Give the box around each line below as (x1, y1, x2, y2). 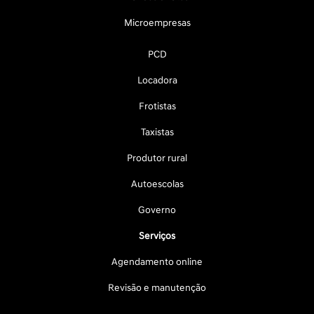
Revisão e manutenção (108, 282, 206, 294)
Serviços (139, 230, 175, 242)
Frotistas (138, 100, 176, 112)
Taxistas (140, 126, 174, 138)
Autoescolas (130, 178, 184, 190)
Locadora (137, 74, 177, 86)
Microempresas (123, 17, 191, 29)
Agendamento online (111, 256, 203, 268)
